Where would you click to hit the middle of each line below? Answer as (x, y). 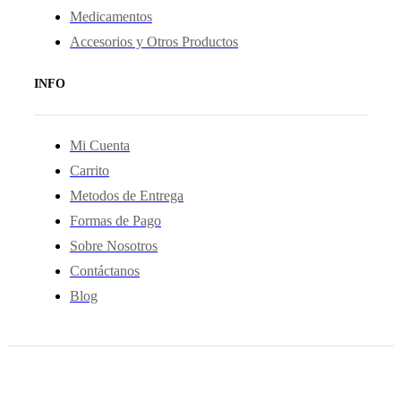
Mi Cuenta (100, 146)
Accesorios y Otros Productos (154, 41)
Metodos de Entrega (127, 196)
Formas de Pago (115, 221)
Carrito (90, 171)
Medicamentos (111, 16)
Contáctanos (105, 271)
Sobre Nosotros (114, 246)
